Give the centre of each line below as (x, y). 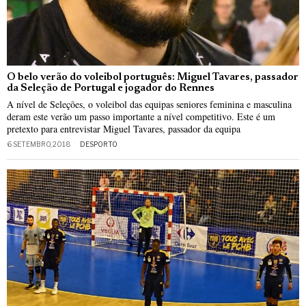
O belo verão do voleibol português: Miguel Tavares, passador (153, 77)
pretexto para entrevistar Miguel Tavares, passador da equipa (124, 128)
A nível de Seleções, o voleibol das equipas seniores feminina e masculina (149, 104)
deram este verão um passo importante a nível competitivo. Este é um (141, 116)
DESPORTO (99, 144)
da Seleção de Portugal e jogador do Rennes (111, 88)
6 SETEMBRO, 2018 (39, 144)
